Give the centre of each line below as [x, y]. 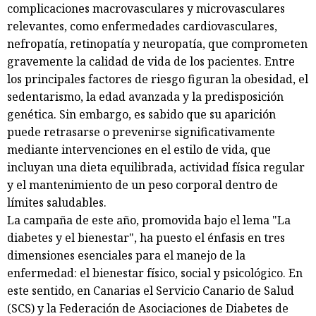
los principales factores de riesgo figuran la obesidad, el [158, 79]
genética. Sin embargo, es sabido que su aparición [141, 114]
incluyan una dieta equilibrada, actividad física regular [156, 167]
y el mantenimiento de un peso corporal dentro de [142, 184]
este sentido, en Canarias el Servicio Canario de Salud [151, 290]
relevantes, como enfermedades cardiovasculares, [142, 26]
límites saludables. [57, 202]
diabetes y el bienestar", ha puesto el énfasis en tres [146, 237]
